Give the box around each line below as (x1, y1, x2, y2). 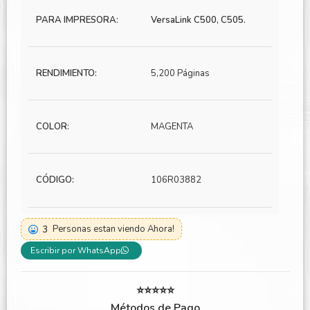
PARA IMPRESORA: (36, 14, 118, 27)
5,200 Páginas (151, 67, 210, 80)
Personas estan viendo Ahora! (53, 223, 174, 236)
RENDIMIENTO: (36, 67, 97, 80)
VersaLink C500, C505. (151, 14, 246, 27)
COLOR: (36, 120, 69, 134)
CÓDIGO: (36, 174, 74, 187)
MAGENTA (151, 120, 193, 134)
